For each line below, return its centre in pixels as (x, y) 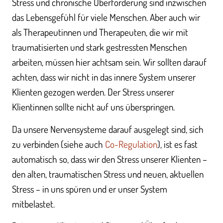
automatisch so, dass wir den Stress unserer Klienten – (110, 159)
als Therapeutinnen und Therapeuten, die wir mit (100, 32)
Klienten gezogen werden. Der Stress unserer (93, 92)
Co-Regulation (131, 144)
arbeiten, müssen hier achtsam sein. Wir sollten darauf (109, 62)
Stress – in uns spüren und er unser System (90, 189)
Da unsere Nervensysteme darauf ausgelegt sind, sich (108, 129)
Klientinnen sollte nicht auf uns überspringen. (93, 107)
